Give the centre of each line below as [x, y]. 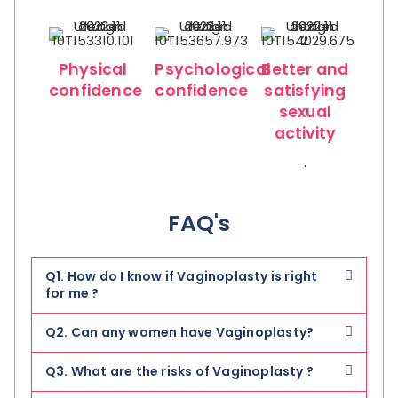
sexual [305, 111]
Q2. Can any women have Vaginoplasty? [180, 332]
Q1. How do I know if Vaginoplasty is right [182, 276]
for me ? [72, 293]
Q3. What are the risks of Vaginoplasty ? [179, 371]
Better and [305, 69]
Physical [93, 69]
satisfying [305, 90]
